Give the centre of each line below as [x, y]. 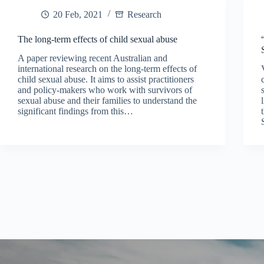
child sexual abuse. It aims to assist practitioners [106, 80]
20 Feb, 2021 [78, 14]
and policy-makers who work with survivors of [105, 90]
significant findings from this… [75, 111]
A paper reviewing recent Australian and [93, 58]
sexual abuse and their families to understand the [107, 101]
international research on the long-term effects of [107, 69]
